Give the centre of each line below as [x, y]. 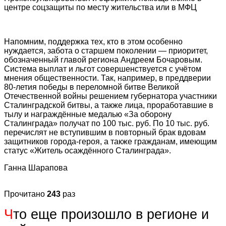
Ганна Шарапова [36, 167]
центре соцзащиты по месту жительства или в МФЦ [100, 7]
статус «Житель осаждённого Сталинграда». [88, 150]
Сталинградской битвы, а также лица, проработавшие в [109, 105]
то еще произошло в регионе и [111, 214]
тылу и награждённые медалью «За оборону [88, 114]
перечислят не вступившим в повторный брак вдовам [105, 132]
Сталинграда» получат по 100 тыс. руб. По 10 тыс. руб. [107, 123]
